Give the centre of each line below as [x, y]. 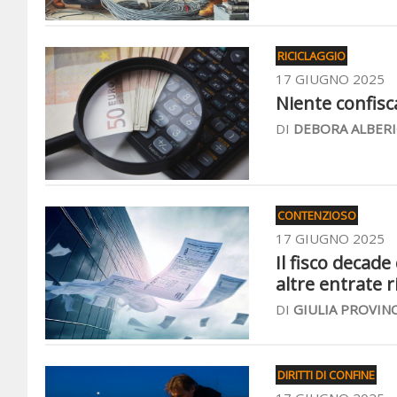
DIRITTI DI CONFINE [326, 375]
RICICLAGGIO [311, 56]
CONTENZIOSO [317, 215]
